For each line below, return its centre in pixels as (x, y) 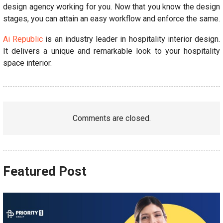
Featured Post (45, 171)
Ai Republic (23, 39)
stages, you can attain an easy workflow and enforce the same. (111, 18)
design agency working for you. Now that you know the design (111, 6)
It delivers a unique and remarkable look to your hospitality (111, 51)
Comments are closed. (111, 118)
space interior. (27, 63)
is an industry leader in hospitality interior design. (132, 39)
